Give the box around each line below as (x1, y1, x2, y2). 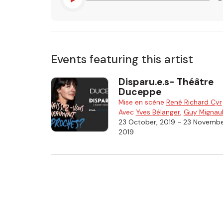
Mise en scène (118, 97, 166, 107)
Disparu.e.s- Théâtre (118, 75, 214, 88)
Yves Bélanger (135, 107, 180, 116)
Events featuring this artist (51, 51, 193, 67)
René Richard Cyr (166, 97, 222, 107)
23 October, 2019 (118, 117, 175, 126)
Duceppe (118, 85, 161, 98)
